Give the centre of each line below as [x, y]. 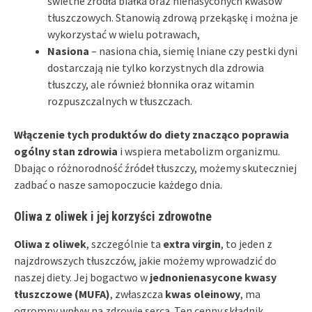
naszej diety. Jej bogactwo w [82, 277]
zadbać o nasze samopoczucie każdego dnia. [118, 184]
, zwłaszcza [138, 294]
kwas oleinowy [203, 294]
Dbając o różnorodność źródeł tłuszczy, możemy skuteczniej [155, 167]
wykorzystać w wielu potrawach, [124, 34]
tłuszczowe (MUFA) [62, 294]
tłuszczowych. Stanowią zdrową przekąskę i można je [173, 17]
